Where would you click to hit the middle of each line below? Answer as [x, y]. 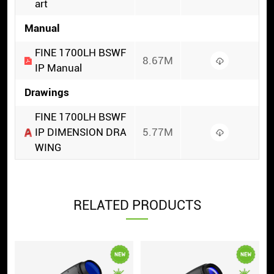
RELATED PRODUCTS [137, 205]
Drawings [46, 93]
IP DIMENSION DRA [80, 132]
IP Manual [58, 68]
